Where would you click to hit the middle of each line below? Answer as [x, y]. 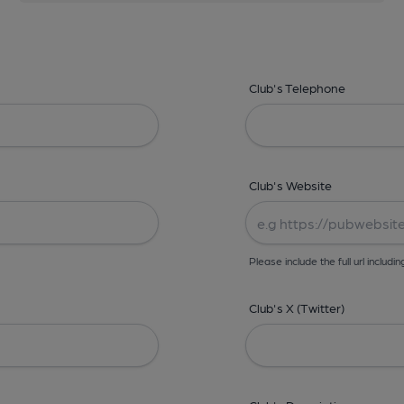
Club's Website [290, 185]
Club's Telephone [297, 87]
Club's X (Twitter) [297, 308]
